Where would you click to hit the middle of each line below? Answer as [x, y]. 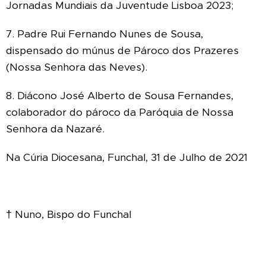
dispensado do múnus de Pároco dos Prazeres [122, 50]
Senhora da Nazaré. [55, 129]
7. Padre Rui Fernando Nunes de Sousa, [104, 34]
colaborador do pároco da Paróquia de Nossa [120, 112]
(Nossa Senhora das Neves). [77, 67]
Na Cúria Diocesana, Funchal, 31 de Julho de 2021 [127, 157]
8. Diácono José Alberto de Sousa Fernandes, [120, 95]
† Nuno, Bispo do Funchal [69, 214]
